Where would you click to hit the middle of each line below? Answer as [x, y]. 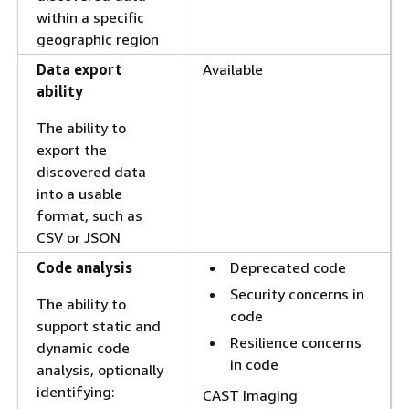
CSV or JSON [79, 237]
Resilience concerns [296, 342]
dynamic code [83, 348]
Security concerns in [297, 294]
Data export [79, 69]
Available [233, 69]
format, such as [89, 215]
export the [72, 150]
